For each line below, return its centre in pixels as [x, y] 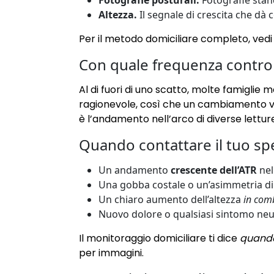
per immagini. [111, 253]
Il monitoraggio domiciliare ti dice [159, 239]
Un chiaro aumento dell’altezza [171, 200]
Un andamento [135, 170]
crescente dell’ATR [214, 170]
